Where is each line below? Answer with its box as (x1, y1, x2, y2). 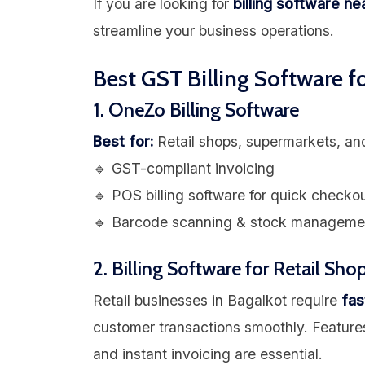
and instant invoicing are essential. (93, 345, 323, 363)
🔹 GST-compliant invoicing (93, 160, 275, 178)
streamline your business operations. (93, 21, 334, 39)
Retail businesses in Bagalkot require (93, 291, 341, 309)
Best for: (93, 133, 153, 151)
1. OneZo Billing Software (93, 98, 299, 122)
